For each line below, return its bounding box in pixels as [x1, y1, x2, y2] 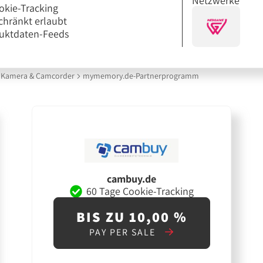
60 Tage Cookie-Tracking [86, 184, 194, 198]
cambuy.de [107, 172, 157, 186]
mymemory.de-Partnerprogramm [82, 70, 199, 82]
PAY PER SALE [89, 226, 159, 239]
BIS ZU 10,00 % [76, 207, 187, 227]
